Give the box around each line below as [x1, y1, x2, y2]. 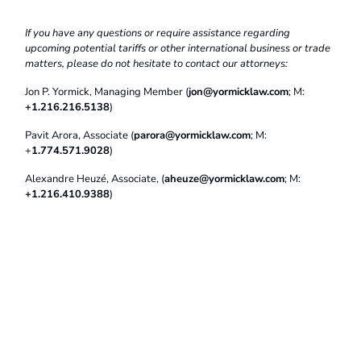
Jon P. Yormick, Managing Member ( [25, 84, 189, 99]
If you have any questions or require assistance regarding [25, 25, 291, 40]
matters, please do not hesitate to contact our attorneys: [25, 56, 288, 71]
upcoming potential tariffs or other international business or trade [25, 40, 331, 56]
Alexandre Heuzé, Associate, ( [25, 171, 165, 186]
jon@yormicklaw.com [189, 84, 289, 99]
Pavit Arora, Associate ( [25, 127, 135, 143]
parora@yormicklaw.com [134, 127, 251, 143]
